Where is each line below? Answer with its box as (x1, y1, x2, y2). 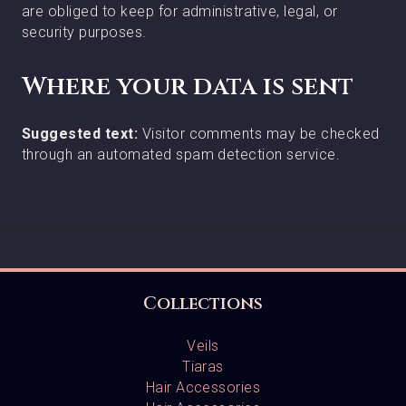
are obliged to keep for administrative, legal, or (22, 3, 338, 20)
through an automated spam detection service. (22, 146, 341, 163)
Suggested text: (22, 125, 142, 142)
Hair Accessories (145, 378, 261, 396)
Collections (143, 291, 263, 315)
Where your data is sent (22, 70, 353, 103)
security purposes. (22, 24, 147, 41)
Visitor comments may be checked (141, 125, 380, 142)
